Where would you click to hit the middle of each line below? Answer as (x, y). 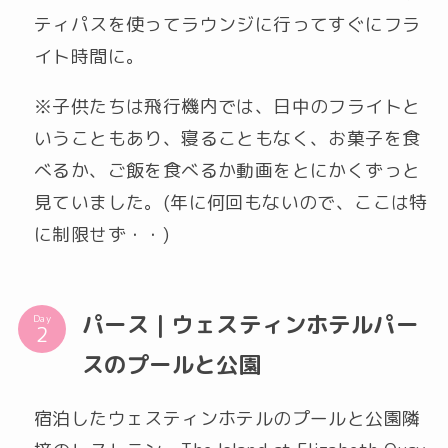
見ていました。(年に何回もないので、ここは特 (230, 203)
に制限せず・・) (101, 235)
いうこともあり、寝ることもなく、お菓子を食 (227, 139)
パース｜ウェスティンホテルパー (249, 324)
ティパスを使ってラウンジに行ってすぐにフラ (227, 25)
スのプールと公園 (171, 364)
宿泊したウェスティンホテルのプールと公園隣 (227, 418)
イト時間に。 (89, 57)
